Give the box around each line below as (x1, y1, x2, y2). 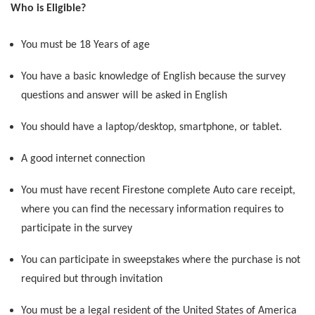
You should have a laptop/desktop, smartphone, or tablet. (21, 122, 282, 134)
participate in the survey (21, 223, 132, 235)
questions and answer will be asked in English (21, 90, 227, 102)
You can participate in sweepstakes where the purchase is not (21, 255, 300, 266)
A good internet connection (21, 153, 145, 165)
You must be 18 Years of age (21, 39, 150, 51)
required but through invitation (21, 274, 162, 285)
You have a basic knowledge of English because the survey (21, 71, 285, 83)
